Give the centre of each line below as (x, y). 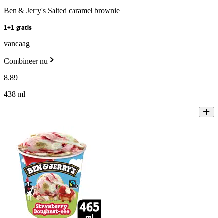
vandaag (17, 44)
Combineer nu (26, 61)
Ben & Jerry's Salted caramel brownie (62, 11)
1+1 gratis (18, 28)
